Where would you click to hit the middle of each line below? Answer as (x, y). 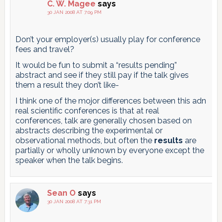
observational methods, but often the (84, 140)
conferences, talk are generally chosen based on (103, 120)
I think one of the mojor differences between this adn (111, 101)
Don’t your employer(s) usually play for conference (108, 39)
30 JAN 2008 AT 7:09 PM (74, 12)
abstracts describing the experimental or (89, 130)
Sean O (61, 193)
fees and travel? (45, 49)
